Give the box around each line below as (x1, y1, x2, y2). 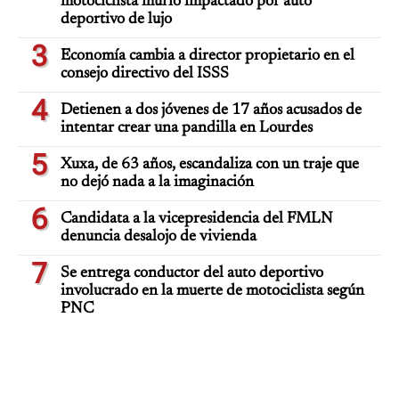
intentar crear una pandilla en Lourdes (61, 120, 313, 136)
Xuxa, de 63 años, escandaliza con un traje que (61, 157, 359, 173)
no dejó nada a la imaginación (61, 175, 254, 191)
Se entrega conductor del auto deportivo (61, 265, 323, 281)
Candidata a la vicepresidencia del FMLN (61, 211, 333, 227)
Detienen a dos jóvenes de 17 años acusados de (61, 102, 362, 118)
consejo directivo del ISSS (61, 66, 229, 82)
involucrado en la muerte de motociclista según (61, 283, 364, 299)
